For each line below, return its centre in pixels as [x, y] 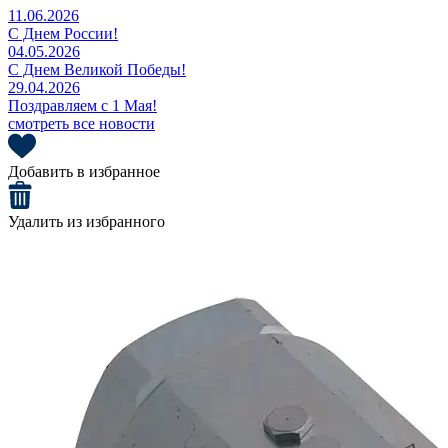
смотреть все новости [81, 123]
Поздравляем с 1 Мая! [82, 105]
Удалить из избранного [86, 221]
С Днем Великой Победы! [97, 69]
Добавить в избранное [84, 171]
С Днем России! [63, 33]
